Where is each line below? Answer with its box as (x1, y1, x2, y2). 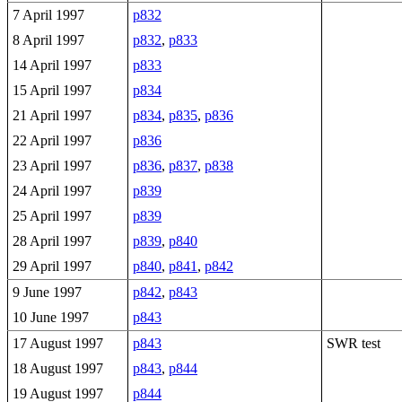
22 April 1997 (13, 133, 92, 148)
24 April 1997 (13, 183, 92, 198)
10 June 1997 (13, 310, 89, 325)
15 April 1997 (13, 83, 92, 98)
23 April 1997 (13, 158, 92, 173)
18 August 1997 (13, 361, 103, 376)
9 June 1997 (13, 284, 82, 300)
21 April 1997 (13, 108, 92, 123)
